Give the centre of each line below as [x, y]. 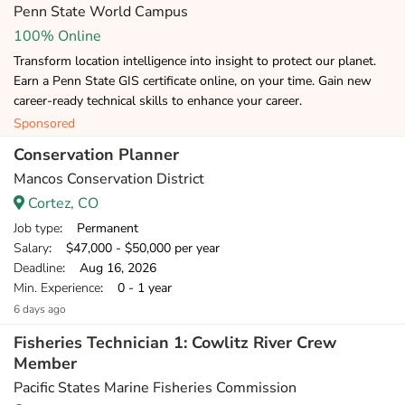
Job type [37, 228]
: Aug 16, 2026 [109, 268]
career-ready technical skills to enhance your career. [158, 101]
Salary [31, 248]
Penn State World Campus [101, 12]
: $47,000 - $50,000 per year [134, 248]
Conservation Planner [96, 155]
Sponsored [44, 123]
